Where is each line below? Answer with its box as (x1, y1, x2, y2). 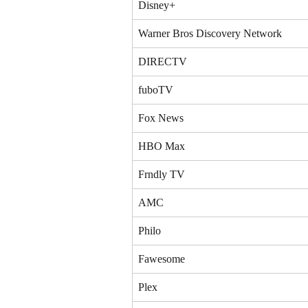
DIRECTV (138, 55, 187, 67)
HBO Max (138, 140, 185, 152)
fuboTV (138, 83, 173, 96)
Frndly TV (138, 168, 185, 180)
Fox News (138, 111, 184, 124)
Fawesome (138, 252, 185, 265)
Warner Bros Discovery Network (138, 27, 282, 39)
